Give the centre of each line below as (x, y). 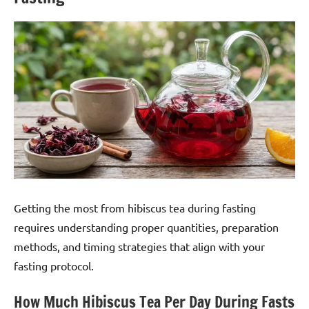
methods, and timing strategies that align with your (139, 247)
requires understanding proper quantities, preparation (146, 227)
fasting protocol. (54, 266)
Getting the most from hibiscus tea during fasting (135, 208)
